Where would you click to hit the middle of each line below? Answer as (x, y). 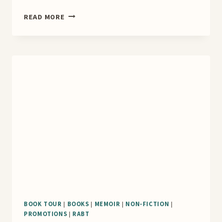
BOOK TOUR (43, 204)
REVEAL (78, 49)
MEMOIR (107, 204)
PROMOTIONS (46, 214)
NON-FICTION (147, 204)
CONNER (78, 26)
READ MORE (44, 17)
